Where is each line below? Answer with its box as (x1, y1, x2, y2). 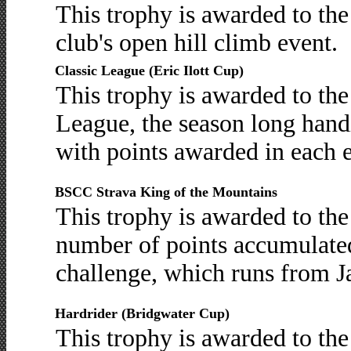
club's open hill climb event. (55, 29, 338, 56)
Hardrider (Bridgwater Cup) (54, 306, 230, 321)
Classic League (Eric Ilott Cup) (54, 63, 244, 78)
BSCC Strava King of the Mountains (54, 184, 277, 200)
